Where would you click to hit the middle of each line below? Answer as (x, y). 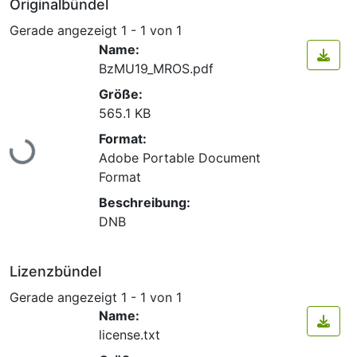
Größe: (121, 94)
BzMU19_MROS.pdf (156, 68)
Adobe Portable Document (180, 157)
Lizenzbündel (55, 271)
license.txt (129, 335)
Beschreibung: (145, 202)
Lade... (30, 145)
